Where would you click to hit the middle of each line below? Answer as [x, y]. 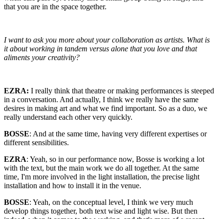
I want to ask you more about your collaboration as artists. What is [107, 40]
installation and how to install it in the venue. [73, 185]
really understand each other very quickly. [68, 117]
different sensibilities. [36, 142]
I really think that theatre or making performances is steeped [121, 90]
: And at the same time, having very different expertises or [118, 133]
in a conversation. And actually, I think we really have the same [101, 99]
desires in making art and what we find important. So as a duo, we [106, 108]
